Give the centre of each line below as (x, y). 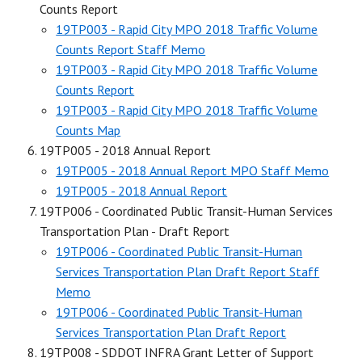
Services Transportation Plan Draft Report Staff (188, 271)
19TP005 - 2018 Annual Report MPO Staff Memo (193, 170)
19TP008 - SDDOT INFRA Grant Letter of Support (177, 352)
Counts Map (88, 130)
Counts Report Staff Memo (131, 49)
